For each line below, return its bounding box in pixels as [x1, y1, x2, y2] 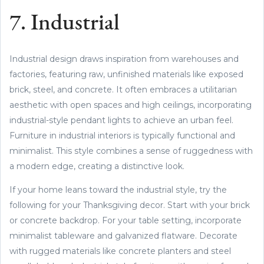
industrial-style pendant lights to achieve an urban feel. [9, 114, 233, 126]
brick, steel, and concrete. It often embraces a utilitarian [9, 84, 237, 95]
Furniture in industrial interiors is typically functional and [9, 130, 235, 141]
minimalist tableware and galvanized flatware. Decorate [9, 230, 237, 241]
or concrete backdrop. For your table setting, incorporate [9, 214, 242, 226]
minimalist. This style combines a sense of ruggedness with [9, 145, 253, 156]
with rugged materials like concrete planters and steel [9, 245, 231, 256]
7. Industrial [9, 12, 120, 35]
